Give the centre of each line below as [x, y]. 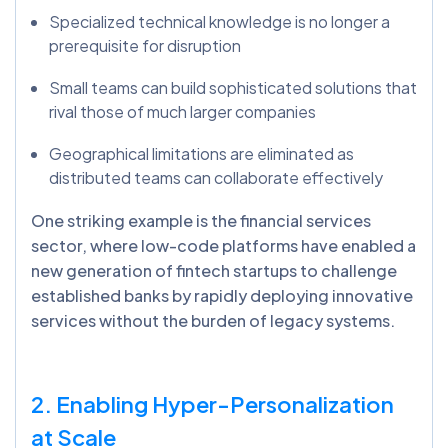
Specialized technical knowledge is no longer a [219, 22]
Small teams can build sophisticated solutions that [233, 88]
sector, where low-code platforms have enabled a [223, 246]
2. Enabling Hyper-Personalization [212, 404]
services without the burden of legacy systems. [213, 321]
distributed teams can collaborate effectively [216, 178]
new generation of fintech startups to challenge [214, 271]
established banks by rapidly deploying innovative [222, 296]
